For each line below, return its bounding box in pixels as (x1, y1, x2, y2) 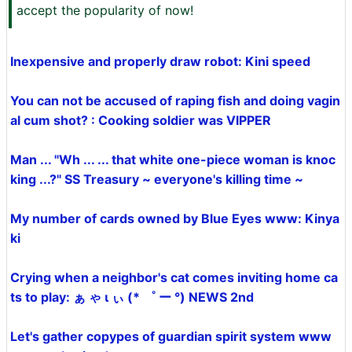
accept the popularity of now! (16, 2, 193, 18)
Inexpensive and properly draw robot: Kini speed (10, 53, 310, 69)
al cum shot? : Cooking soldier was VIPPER (10, 112, 271, 128)
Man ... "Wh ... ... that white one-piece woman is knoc (10, 152, 335, 167)
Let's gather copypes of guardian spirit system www (10, 328, 332, 344)
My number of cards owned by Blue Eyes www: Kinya (10, 211, 339, 226)
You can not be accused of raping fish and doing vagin (10, 93, 340, 108)
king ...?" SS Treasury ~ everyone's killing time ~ (10, 171, 303, 187)
